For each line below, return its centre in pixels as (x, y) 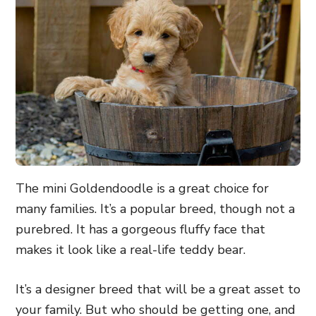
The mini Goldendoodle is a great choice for (142, 188)
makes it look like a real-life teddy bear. (130, 250)
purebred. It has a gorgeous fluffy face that (140, 229)
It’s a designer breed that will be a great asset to (158, 289)
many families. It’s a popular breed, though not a (155, 209)
